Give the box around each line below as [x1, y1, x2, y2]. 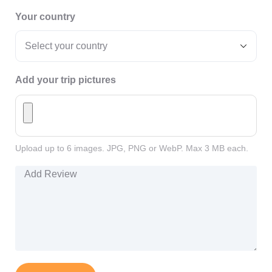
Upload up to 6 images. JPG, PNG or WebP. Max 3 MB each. [15, 143, 248, 153]
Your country [15, 12, 75, 22]
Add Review [15, 168, 67, 178]
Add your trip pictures [15, 75, 116, 85]
